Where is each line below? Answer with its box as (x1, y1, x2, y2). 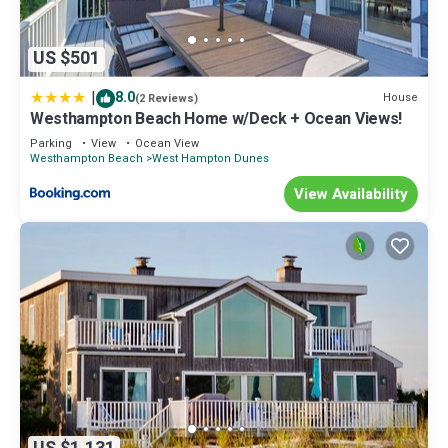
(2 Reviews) (135, 89, 198, 107)
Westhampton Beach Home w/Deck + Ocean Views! (30, 106, 402, 131)
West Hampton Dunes (152, 149, 269, 167)
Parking (30, 134, 72, 152)
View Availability (294, 182, 408, 205)
